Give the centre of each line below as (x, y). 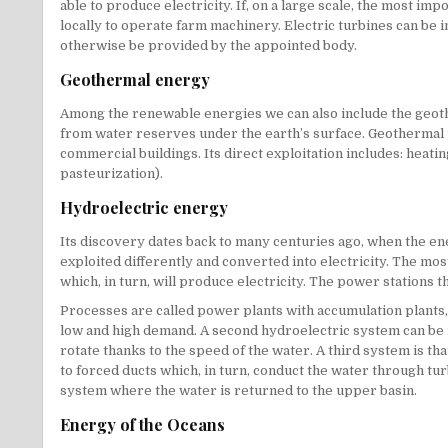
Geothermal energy (135, 80)
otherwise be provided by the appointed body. (208, 46)
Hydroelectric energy (144, 208)
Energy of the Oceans (142, 425)
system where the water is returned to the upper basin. (238, 391)
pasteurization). (111, 174)
